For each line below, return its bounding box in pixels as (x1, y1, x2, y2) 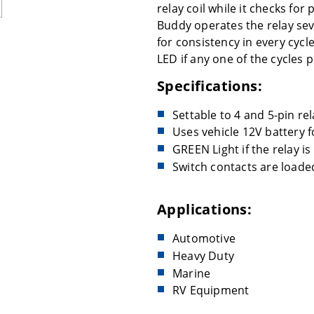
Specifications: (157, 76, 262, 95)
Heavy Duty (172, 247, 234, 264)
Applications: (157, 200, 252, 219)
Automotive (172, 231, 235, 247)
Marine (172, 265, 211, 281)
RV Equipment (172, 282, 250, 299)
